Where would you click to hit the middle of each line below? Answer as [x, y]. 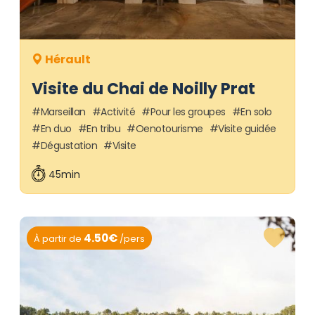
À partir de [58, 238]
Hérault [67, 59]
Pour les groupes [188, 111]
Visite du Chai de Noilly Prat [143, 88]
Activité [118, 111]
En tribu [103, 128]
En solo [256, 111]
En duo [56, 128]
